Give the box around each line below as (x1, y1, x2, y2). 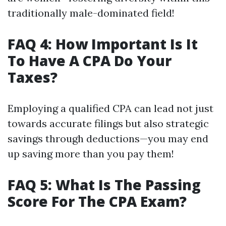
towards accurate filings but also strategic (8, 117, 209, 130)
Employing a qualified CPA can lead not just (8, 102, 213, 115)
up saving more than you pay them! (8, 147, 174, 160)
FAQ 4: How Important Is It (8, 34, 198, 53)
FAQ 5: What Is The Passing (8, 175, 201, 194)
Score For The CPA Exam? (8, 192, 187, 211)
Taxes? (8, 68, 58, 87)
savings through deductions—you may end (8, 132, 208, 145)
